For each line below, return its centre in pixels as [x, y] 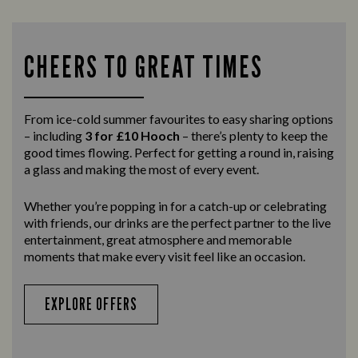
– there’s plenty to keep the [254, 136]
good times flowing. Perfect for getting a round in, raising [179, 153]
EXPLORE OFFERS [91, 304]
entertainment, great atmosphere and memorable [158, 240]
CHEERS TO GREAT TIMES [143, 67]
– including [54, 136]
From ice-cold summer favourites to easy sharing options [179, 119]
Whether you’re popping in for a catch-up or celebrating [175, 206]
